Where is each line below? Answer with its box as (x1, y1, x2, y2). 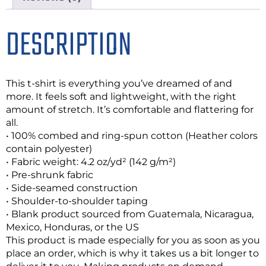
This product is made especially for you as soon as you (6, 234, 260, 246)
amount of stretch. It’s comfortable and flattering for (6, 103, 254, 115)
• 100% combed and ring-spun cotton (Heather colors (6, 129, 258, 141)
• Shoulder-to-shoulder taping (6, 195, 148, 207)
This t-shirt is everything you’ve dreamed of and (6, 77, 232, 89)
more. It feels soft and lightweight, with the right (6, 90, 236, 102)
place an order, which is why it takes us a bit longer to (6, 247, 259, 259)
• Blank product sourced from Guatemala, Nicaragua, (6, 208, 254, 220)
